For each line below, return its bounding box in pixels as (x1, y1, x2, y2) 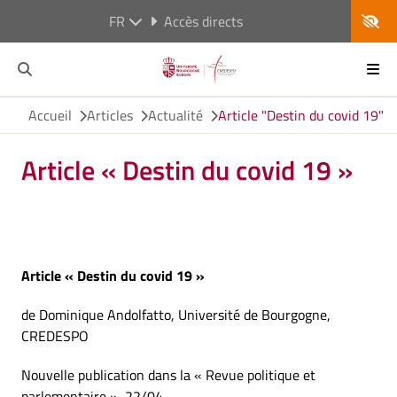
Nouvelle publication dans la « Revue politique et (21, 364, 315, 385)
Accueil (28, 105, 72, 126)
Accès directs (163, 11, 243, 32)
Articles (87, 105, 133, 126)
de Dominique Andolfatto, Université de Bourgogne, (21, 304, 331, 325)
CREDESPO (21, 325, 89, 346)
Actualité (148, 105, 203, 126)
